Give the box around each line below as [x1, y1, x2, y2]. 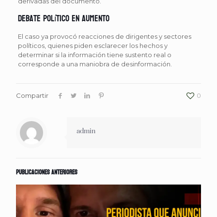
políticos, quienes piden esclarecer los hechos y [17, 41, 168, 49]
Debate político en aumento [17, 10, 109, 27]
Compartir [16, 91, 48, 99]
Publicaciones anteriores [16, 166, 77, 178]
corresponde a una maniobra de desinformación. [17, 60, 172, 68]
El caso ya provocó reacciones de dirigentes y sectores [17, 32, 191, 40]
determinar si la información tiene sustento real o [17, 50, 171, 59]
